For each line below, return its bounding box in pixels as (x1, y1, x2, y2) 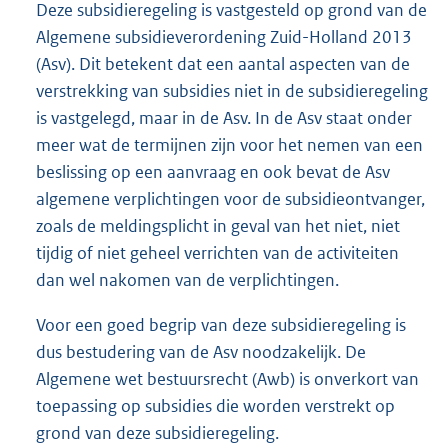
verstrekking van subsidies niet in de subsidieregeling (36, 80, 428, 103)
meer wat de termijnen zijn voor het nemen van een (36, 134, 423, 157)
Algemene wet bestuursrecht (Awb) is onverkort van (36, 368, 419, 391)
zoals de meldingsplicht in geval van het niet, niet (36, 215, 400, 238)
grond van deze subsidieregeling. (36, 422, 279, 445)
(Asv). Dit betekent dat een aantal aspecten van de (36, 53, 410, 76)
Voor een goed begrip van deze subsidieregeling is (36, 314, 406, 337)
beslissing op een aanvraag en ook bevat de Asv (36, 161, 390, 184)
